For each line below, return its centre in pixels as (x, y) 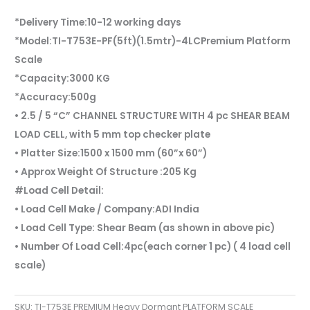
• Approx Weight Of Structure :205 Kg (106, 172)
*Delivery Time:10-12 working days (98, 23)
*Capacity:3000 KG (63, 79)
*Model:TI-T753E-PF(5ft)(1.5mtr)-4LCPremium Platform (153, 42)
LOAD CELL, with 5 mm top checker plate (113, 135)
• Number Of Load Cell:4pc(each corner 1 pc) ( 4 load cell (153, 247)
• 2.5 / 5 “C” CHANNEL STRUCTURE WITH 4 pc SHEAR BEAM (153, 116)
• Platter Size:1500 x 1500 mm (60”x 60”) (111, 154)
